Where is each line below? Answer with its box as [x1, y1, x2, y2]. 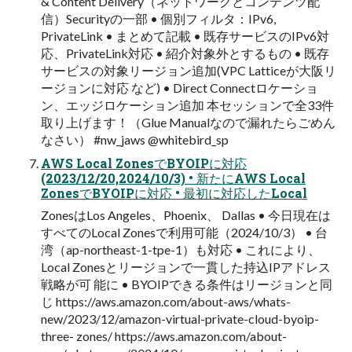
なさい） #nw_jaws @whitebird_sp [41, 131, 229, 147]
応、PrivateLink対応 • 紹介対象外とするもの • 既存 [41, 45, 329, 60]
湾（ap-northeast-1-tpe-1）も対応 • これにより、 [41, 241, 321, 257]
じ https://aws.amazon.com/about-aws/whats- [41, 293, 291, 309]
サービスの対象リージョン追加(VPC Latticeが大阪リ [41, 62, 336, 78]
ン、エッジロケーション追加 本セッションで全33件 [41, 97, 334, 112]
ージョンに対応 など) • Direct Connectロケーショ [41, 79, 318, 95]
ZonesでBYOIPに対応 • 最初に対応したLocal [41, 184, 307, 201]
